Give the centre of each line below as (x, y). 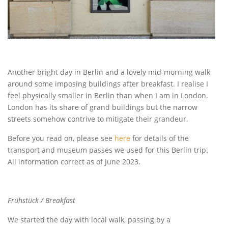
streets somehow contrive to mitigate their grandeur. (98, 119)
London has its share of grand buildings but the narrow (103, 107)
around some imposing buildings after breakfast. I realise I (108, 84)
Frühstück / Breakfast (41, 201)
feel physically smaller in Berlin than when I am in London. (108, 96)
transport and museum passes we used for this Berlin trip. (108, 150)
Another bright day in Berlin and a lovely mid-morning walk (109, 72)
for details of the (160, 138)
